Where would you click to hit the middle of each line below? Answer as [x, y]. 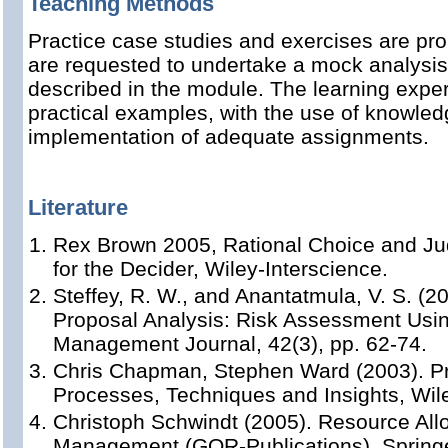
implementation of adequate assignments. [228, 136]
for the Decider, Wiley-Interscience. [220, 268]
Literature [78, 207]
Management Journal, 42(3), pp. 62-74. [240, 343]
